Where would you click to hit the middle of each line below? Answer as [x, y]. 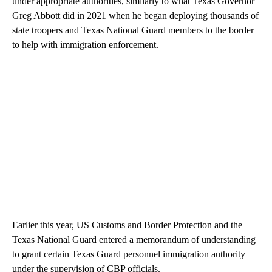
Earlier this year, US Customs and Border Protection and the [127, 225]
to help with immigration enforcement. [85, 44]
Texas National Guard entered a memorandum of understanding [134, 239]
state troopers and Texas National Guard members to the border [133, 30]
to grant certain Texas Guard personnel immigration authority [129, 254]
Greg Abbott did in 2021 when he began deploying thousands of [135, 15]
